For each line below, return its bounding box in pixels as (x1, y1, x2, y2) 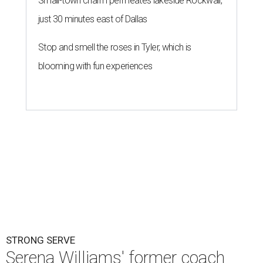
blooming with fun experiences (38, 60, 153, 72)
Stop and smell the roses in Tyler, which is (38, 42, 191, 53)
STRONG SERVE (6, 234, 75, 247)
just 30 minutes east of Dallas (38, 14, 147, 25)
